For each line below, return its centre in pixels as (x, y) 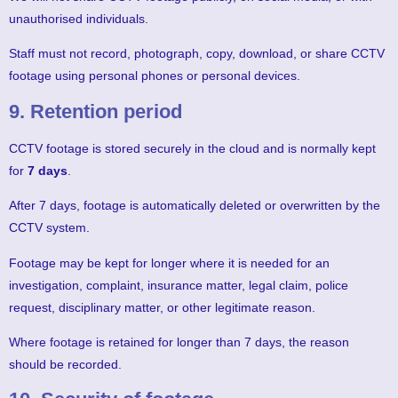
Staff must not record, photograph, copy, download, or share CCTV (197, 54)
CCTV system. (49, 228)
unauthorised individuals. (79, 18)
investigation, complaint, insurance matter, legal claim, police (179, 285)
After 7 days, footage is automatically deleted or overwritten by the (195, 206)
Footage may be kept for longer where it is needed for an (169, 263)
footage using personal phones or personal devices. (155, 76)
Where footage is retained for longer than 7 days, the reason (179, 342)
